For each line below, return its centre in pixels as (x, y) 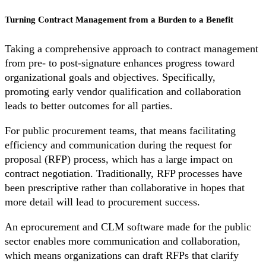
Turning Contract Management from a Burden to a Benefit (119, 20)
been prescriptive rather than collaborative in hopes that (125, 188)
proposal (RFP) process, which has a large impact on (119, 159)
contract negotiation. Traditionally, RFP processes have (123, 174)
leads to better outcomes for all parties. (89, 106)
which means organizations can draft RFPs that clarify (122, 256)
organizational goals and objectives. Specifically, (110, 77)
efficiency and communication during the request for (118, 145)
